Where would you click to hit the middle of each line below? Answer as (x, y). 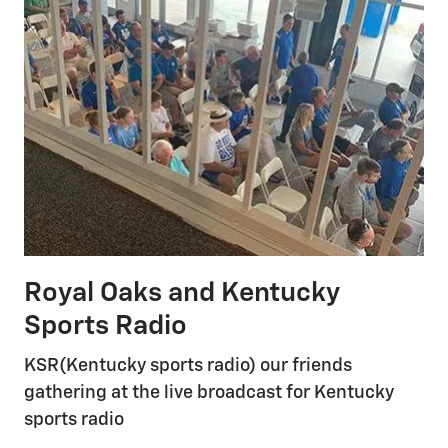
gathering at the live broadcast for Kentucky (209, 393)
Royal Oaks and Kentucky (182, 293)
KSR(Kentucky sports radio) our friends (188, 366)
